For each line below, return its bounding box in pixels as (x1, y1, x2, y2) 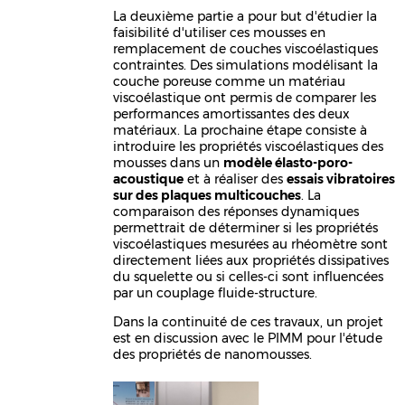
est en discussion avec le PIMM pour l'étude (113, 329, 383, 346)
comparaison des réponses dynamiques (113, 202, 360, 220)
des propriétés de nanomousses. (113, 345, 313, 363)
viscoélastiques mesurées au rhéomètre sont (113, 235, 389, 252)
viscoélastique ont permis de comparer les (113, 89, 377, 106)
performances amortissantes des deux (113, 105, 351, 122)
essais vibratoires (287, 170, 396, 187)
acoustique (113, 170, 184, 187)
